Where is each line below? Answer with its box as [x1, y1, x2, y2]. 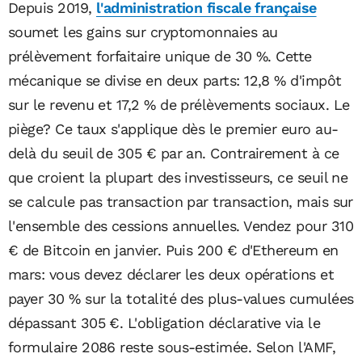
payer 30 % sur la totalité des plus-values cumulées [8, 289, 354, 307]
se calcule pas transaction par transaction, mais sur [8, 192, 353, 210]
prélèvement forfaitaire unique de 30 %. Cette [8, 47, 312, 65]
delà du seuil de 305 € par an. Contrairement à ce [8, 144, 339, 162]
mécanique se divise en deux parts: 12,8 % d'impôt [8, 71, 342, 89]
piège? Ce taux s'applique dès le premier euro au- [8, 120, 339, 137]
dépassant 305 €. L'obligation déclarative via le [8, 314, 321, 331]
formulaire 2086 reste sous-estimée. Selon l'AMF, [8, 338, 336, 356]
